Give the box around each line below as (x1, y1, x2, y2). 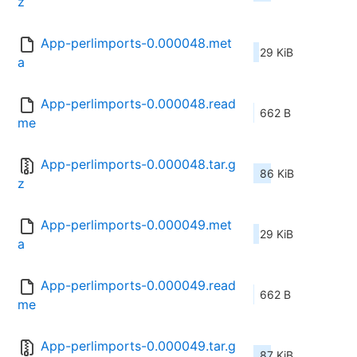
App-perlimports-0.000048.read (41, 96, 236, 112)
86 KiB (260, 167, 294, 181)
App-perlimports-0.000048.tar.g (41, 156, 236, 173)
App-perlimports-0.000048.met (41, 35, 232, 52)
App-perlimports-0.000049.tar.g (41, 338, 236, 355)
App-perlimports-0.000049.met (41, 217, 232, 233)
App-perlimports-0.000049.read (41, 277, 236, 294)
